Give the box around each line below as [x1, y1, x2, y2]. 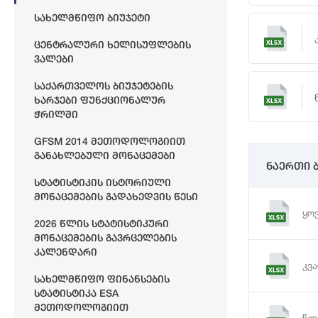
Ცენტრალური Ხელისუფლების [34, 38, 191, 50]
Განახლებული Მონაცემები [34, 149, 175, 161]
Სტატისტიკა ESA [34, 287, 119, 299]
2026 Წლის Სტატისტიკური [34, 217, 169, 229]
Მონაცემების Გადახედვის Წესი [34, 190, 198, 202]
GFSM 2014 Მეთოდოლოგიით [34, 135, 185, 147]
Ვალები [34, 53, 74, 65]
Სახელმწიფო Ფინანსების [34, 273, 170, 285]
